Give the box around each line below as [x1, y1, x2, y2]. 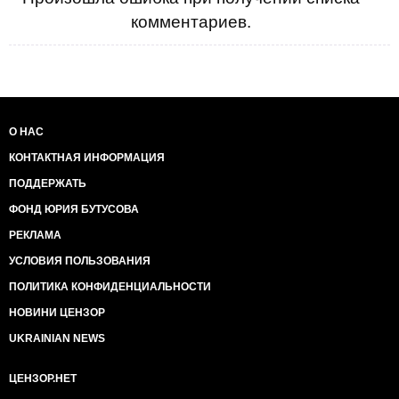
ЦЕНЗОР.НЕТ [9, 372, 77, 385]
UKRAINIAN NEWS [9, 332, 105, 345]
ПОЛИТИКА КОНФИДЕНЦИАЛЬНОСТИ [9, 281, 211, 293]
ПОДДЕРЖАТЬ [9, 177, 86, 190]
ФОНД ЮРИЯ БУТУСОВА [9, 203, 139, 216]
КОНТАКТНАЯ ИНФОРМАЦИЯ [9, 151, 165, 164]
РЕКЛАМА [9, 229, 61, 241]
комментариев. [130, 12, 251, 31]
